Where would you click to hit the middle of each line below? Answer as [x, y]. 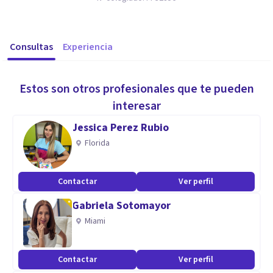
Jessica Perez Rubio [120, 128]
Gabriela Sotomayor [121, 206]
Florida [97, 143]
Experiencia [88, 47]
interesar [136, 106]
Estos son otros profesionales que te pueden [136, 89]
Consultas [31, 47]
